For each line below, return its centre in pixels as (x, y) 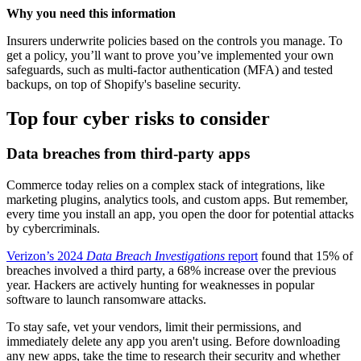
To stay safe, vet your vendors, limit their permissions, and (154, 327)
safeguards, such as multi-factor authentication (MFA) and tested (170, 69)
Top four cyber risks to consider (138, 118)
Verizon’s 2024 (46, 256)
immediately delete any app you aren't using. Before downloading (173, 342)
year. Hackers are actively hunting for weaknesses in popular (160, 285)
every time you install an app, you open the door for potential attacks (180, 214)
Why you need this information (91, 13)
